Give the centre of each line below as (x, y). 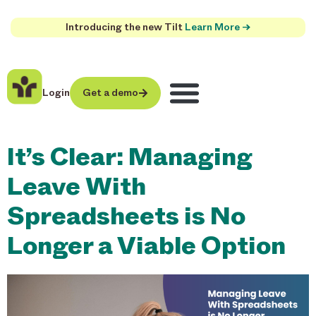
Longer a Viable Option (146, 245)
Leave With (77, 186)
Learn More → (218, 27)
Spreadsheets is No (126, 215)
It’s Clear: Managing (130, 156)
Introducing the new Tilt (125, 27)
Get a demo (110, 92)
